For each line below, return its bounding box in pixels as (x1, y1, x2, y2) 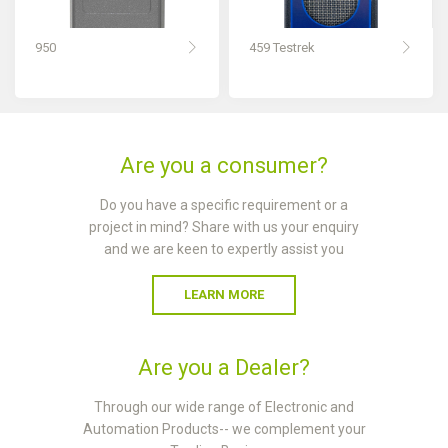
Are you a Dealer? (138, 355, 310, 380)
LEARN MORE (184, 287, 264, 302)
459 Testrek (249, 40, 315, 55)
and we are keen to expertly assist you (104, 241, 344, 257)
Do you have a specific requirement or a (100, 197, 348, 213)
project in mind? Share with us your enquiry (89, 219, 359, 235)
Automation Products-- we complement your (82, 421, 366, 437)
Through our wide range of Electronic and (94, 399, 354, 415)
